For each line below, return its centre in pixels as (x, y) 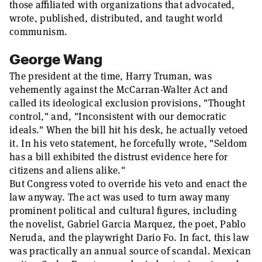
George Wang (56, 59)
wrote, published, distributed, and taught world (116, 18)
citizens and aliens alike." (68, 170)
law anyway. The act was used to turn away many (120, 197)
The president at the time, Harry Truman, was (111, 76)
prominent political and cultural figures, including (123, 211)
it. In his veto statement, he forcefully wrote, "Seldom (128, 143)
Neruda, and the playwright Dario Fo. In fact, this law (130, 237)
